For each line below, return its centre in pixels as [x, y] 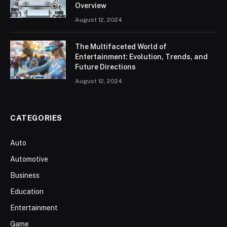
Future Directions [105, 67]
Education [27, 192]
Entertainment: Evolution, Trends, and [141, 57]
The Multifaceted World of [121, 47]
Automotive [29, 159]
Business [25, 176]
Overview [91, 6]
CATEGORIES [36, 118]
